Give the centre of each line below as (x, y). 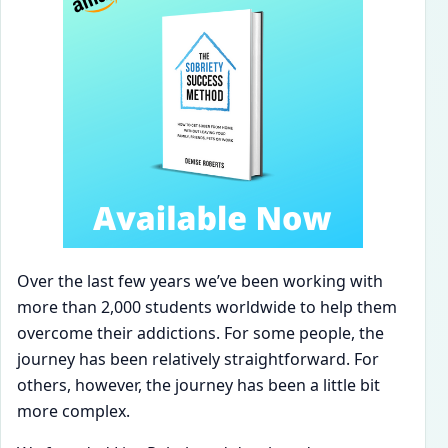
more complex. (73, 411)
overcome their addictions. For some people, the (200, 333)
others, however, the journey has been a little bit (198, 385)
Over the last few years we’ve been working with (200, 281)
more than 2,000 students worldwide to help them (207, 307)
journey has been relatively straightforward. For (198, 359)
